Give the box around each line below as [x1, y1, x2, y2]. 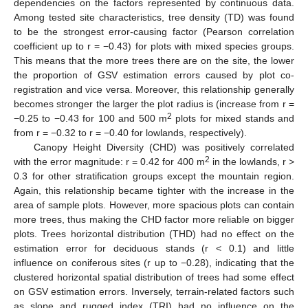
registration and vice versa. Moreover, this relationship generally [14, 84, 294, 96]
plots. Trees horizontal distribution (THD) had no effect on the [14, 228, 294, 240]
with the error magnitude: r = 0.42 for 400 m [14, 156, 205, 168]
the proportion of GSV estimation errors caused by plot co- [14, 69, 294, 81]
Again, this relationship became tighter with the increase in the [14, 185, 294, 197]
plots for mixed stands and [171, 113, 295, 124]
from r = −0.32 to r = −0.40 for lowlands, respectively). [14, 127, 247, 139]
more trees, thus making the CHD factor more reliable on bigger [14, 214, 294, 225]
